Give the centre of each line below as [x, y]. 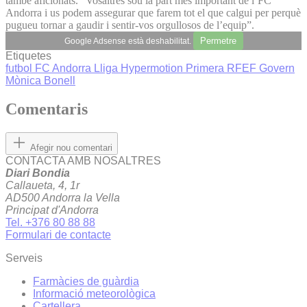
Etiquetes [28, 56]
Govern [277, 68]
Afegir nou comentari [71, 148]
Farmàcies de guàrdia [86, 282]
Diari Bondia [38, 173]
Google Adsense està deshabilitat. [128, 41]
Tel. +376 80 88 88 [50, 223]
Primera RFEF [222, 68]
